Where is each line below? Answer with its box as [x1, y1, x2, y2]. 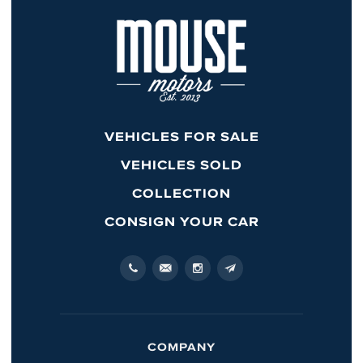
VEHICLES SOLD [121, 154, 242, 174]
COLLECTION [132, 182, 231, 203]
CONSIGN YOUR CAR [104, 211, 259, 231]
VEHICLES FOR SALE [104, 126, 259, 146]
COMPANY [147, 338, 216, 356]
